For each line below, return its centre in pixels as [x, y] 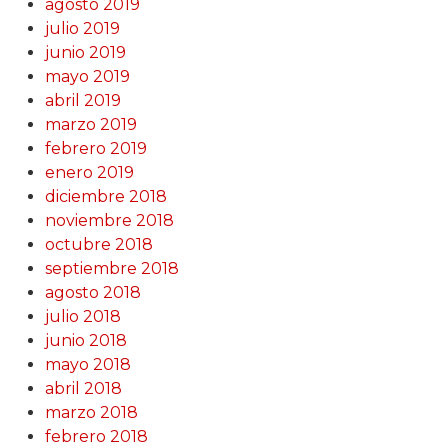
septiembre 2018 [111, 269]
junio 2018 [85, 341]
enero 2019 [89, 173]
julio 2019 [82, 29]
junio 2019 [85, 53]
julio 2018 [82, 317]
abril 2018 [83, 389]
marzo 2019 [90, 125]
